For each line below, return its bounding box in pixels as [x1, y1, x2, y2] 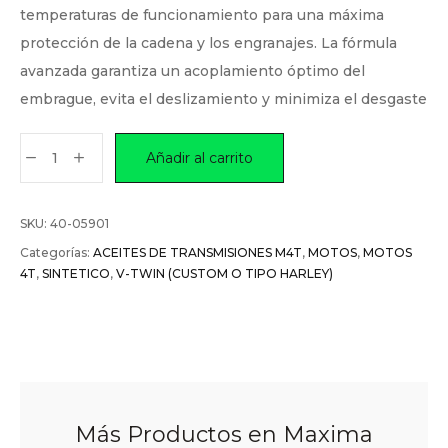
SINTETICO [42, 266, 110, 281]
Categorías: [20, 245, 93, 260]
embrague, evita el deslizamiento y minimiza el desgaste [20, 90, 427, 108]
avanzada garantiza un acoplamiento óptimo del [20, 62, 365, 80]
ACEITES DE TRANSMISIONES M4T [93, 245, 302, 260]
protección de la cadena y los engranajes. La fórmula [20, 34, 397, 52]
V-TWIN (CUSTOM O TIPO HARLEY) [116, 266, 333, 281]
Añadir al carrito [146, 149, 253, 167]
